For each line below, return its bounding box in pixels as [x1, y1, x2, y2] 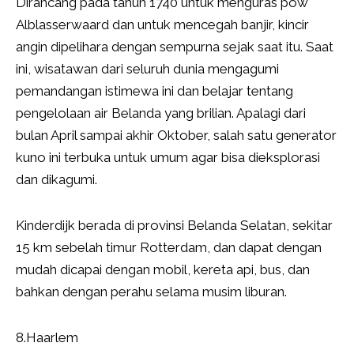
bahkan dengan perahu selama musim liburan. [16, 284, 287, 300]
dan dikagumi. [16, 171, 97, 188]
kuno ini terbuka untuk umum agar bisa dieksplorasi [16, 149, 320, 166]
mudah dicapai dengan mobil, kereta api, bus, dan [16, 262, 310, 278]
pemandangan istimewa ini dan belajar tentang [16, 83, 293, 100]
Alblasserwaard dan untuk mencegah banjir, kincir [16, 17, 309, 33]
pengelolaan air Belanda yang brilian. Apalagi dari [16, 105, 306, 122]
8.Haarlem [16, 330, 78, 346]
